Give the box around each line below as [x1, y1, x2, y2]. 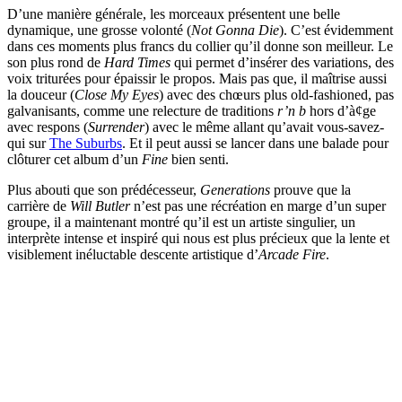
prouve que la [270, 182, 351, 198]
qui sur [7, 135, 49, 152]
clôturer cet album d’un [7, 152, 142, 168]
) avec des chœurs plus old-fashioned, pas [159, 87, 394, 103]
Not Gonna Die [191, 22, 279, 39]
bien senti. [168, 152, 229, 168]
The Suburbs [49, 135, 122, 152]
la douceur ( [7, 87, 74, 103]
